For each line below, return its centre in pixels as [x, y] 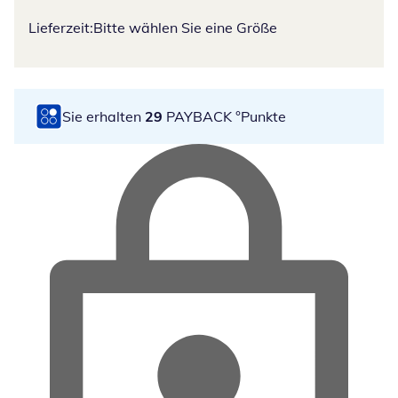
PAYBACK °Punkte [224, 116]
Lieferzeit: [61, 28]
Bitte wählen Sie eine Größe [185, 28]
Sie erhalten [103, 116]
